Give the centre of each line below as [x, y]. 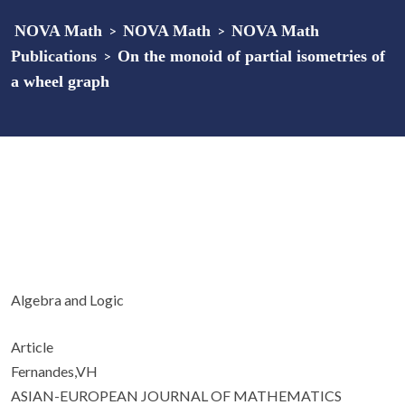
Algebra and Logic [67, 300]
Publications [54, 56]
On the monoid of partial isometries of [251, 56]
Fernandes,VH [54, 371]
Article [32, 347]
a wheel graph [60, 81]
